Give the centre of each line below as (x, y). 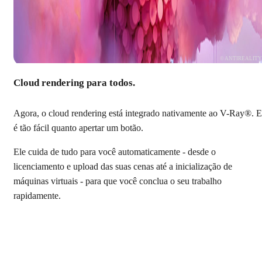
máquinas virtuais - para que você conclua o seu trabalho (118, 182)
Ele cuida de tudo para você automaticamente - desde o (115, 152)
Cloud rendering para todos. (74, 82)
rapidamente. (37, 196)
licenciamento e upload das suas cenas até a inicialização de (123, 167)
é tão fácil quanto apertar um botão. (78, 128)
